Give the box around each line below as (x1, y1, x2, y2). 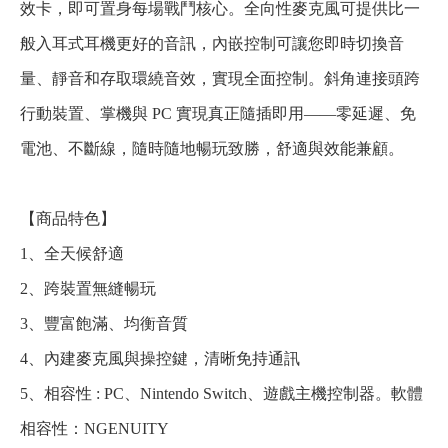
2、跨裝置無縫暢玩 (20, 280, 156, 298)
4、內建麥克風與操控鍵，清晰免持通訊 (20, 350, 300, 368)
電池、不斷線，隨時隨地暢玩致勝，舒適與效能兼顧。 (20, 140, 404, 158)
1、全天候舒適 (20, 245, 124, 263)
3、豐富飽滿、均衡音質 (20, 315, 188, 333)
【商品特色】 (20, 210, 116, 228)
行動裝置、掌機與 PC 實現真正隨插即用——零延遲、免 (20, 105, 416, 123)
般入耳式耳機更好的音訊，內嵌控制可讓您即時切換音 (20, 35, 404, 53)
